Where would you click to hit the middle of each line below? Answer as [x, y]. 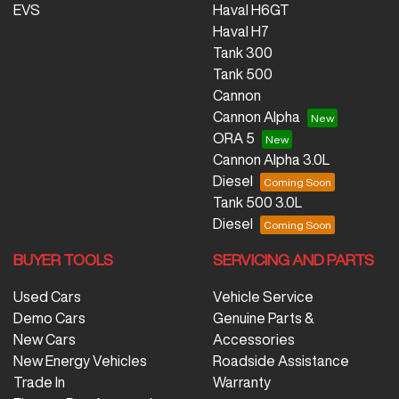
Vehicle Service [263, 297]
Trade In [39, 382]
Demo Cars [49, 318]
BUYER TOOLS [63, 260]
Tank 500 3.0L [257, 202]
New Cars [45, 339]
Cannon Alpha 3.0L [271, 159]
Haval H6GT [251, 10]
